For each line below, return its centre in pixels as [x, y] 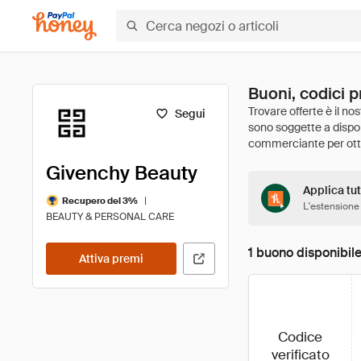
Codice [300, 337]
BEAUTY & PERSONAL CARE [110, 217]
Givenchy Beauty [122, 173]
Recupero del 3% [100, 200]
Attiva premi [111, 259]
